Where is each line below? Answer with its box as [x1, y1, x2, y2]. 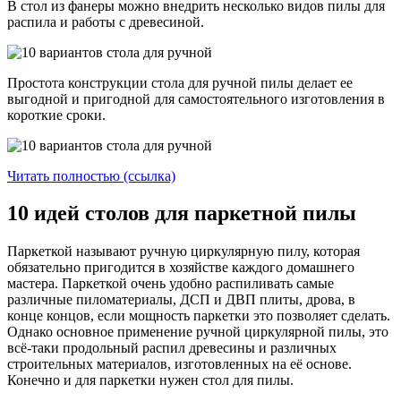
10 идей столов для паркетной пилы [7, 201, 356, 226]
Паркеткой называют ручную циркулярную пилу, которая [7, 243, 360, 260]
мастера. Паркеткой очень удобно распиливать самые [7, 276, 334, 292]
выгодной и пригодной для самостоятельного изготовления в [7, 90, 385, 107]
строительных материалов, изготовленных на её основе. [7, 356, 352, 372]
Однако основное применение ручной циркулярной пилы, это [7, 324, 388, 340]
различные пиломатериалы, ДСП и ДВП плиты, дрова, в [7, 292, 355, 308]
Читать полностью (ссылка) [7, 167, 175, 183]
